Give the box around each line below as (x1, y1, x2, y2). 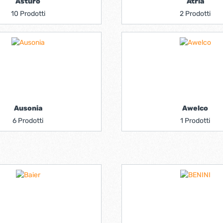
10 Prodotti (10, 9, 45, 18)
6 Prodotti (12, 116, 43, 125)
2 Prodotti (180, 9, 211, 18)
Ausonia (13, 104, 42, 112)
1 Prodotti (180, 116, 210, 125)
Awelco (182, 104, 208, 112)
